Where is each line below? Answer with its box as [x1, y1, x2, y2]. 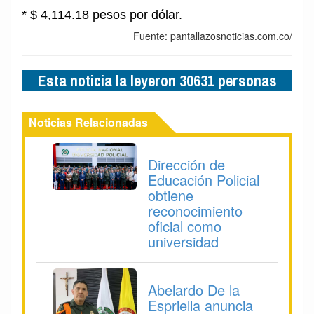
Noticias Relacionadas [29, 114, 148, 131]
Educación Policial [148, 170, 259, 191]
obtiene [148, 185, 193, 206]
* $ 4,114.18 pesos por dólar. [22, 8, 182, 22]
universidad [148, 231, 219, 252]
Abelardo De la [148, 280, 240, 301]
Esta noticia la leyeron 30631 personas [37, 70, 277, 92]
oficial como [148, 216, 221, 237]
